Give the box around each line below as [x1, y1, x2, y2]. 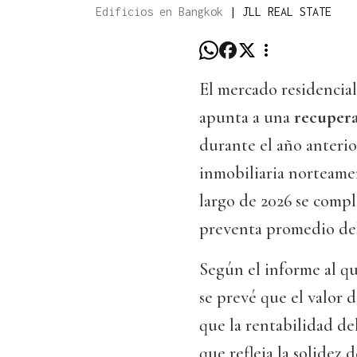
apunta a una [199, 107, 294, 128]
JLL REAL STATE [242, 5, 331, 19]
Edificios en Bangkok [96, 5, 229, 19]
